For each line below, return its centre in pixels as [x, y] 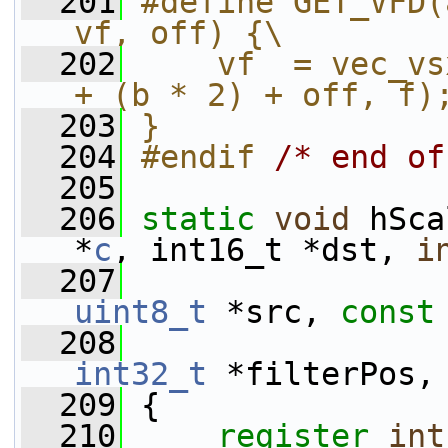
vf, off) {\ [178, 33]
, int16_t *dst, [264, 250]
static [198, 219]
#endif [207, 157]
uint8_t [140, 312]
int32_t [140, 374]
